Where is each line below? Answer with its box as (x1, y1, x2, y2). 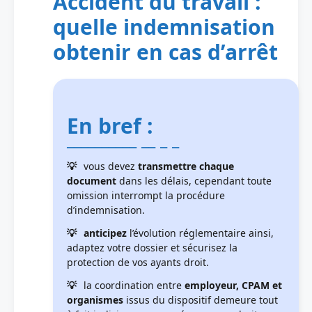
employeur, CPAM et (185, 278, 282, 292)
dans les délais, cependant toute (119, 173, 272, 187)
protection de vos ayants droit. (67, 255, 209, 269)
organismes (67, 292, 123, 306)
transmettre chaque (135, 159, 234, 173)
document (67, 173, 119, 187)
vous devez (84, 159, 135, 173)
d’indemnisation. (67, 203, 145, 217)
